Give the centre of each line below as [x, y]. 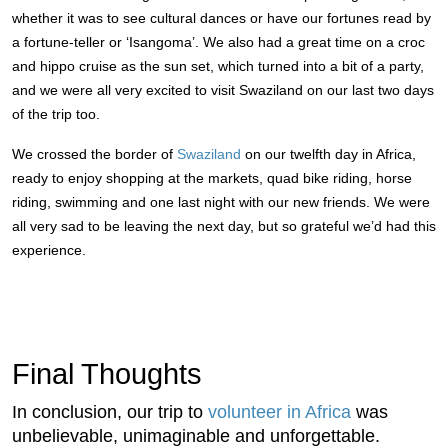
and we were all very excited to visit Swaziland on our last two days [223, 90]
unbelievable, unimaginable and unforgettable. [196, 436]
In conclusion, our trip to [110, 412]
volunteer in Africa [279, 412]
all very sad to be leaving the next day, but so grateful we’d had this [224, 226]
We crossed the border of [94, 154]
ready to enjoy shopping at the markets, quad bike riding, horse [212, 178]
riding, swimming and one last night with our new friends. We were [221, 202]
